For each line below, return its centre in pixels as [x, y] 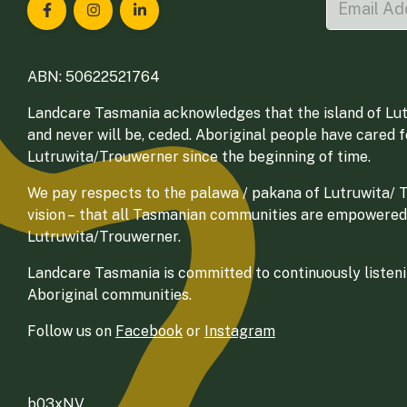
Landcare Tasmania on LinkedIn [248, 21]
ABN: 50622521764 [94, 76]
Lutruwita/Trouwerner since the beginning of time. [199, 156]
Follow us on [71, 331]
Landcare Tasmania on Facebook [161, 21]
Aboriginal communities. [109, 294]
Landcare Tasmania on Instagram [208, 21]
